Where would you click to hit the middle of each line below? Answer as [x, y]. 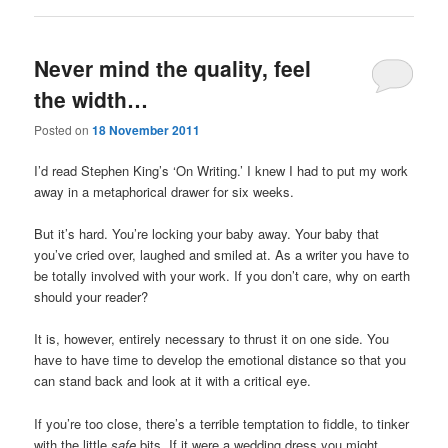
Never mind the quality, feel [173, 67]
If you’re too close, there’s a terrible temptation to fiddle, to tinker [222, 423]
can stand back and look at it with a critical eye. [173, 381]
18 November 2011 [146, 130]
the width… [91, 98]
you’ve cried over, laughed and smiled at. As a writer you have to [222, 255]
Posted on [63, 130]
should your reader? [91, 297]
